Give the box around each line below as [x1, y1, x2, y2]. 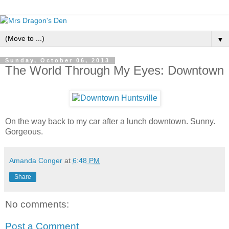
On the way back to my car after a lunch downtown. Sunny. [5, 117, 215, 126]
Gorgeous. [5, 127, 43, 136]
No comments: [5, 198, 69, 210]
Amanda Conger [9, 156, 62, 165]
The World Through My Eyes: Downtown [5, 63, 224, 77]
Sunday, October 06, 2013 [5, 57, 110, 63]
